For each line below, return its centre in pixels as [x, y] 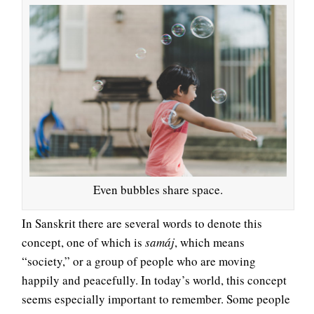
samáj [160, 242]
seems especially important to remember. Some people [156, 299]
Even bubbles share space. [158, 189]
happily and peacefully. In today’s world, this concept [154, 280]
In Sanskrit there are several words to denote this [142, 223]
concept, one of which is [83, 242]
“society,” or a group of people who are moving [139, 261]
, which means [210, 242]
